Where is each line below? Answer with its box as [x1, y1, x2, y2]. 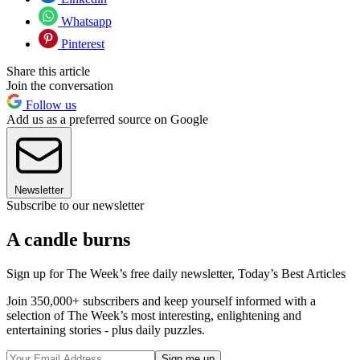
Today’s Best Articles [238, 266, 346, 280]
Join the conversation [6, 78, 113, 92]
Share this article [6, 63, 90, 78]
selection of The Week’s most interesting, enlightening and [6, 308, 301, 322]
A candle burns [6, 228, 130, 250]
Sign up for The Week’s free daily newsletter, [6, 266, 238, 280]
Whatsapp [58, 14, 112, 28]
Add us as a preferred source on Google [6, 112, 208, 126]
